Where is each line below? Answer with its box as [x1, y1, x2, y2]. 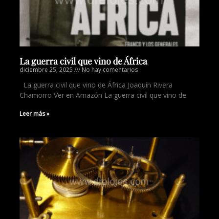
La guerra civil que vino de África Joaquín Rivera [20, 80, 173, 89]
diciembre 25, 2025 [20, 66, 74, 74]
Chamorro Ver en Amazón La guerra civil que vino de [20, 90, 186, 100]
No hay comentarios [80, 66, 138, 74]
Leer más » [20, 109, 49, 118]
